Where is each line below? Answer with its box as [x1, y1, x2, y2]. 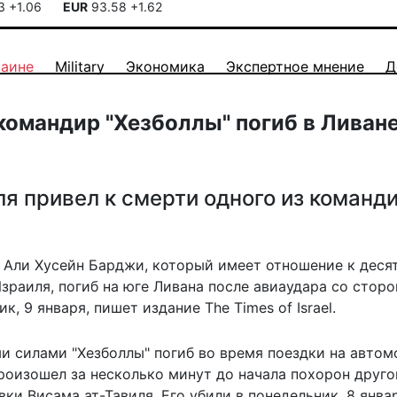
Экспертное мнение [226, 58, 364, 75]
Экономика [126, 58, 205, 75]
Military [55, 58, 105, 75]
